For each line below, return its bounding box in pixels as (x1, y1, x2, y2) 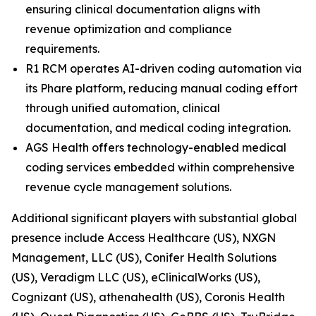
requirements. (25, 42, 99, 56)
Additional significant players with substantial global (11, 211, 297, 225)
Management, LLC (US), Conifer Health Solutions (11, 250, 276, 265)
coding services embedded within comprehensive (25, 160, 295, 174)
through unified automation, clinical (25, 101, 220, 115)
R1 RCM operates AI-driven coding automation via (25, 61, 302, 75)
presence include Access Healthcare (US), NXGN (11, 231, 276, 245)
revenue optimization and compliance (25, 22, 232, 36)
